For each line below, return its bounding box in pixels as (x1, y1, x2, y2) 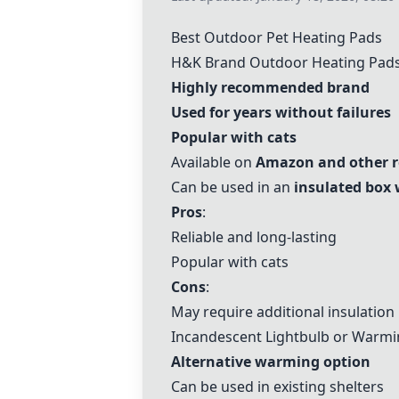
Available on (171, 152, 256, 172)
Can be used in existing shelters (171, 377, 384, 396)
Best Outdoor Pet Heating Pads (171, 28, 382, 47)
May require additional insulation (171, 302, 395, 322)
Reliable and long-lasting (171, 227, 337, 247)
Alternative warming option (171, 352, 370, 371)
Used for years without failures (171, 102, 391, 122)
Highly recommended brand (171, 77, 370, 97)
